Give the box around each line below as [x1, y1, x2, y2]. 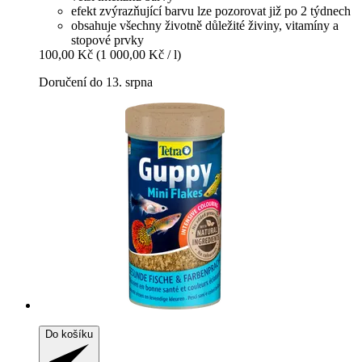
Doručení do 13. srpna [39, 74, 153, 89]
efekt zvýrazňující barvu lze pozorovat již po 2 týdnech [71, 3, 351, 18]
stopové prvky [71, 32, 144, 47]
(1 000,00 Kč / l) [96, 47, 181, 61]
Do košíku [45, 327, 93, 340]
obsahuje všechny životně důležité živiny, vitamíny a [71, 18, 339, 32]
